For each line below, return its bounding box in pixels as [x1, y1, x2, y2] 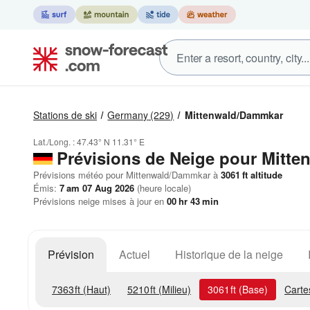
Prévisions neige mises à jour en [33, 194, 167, 208]
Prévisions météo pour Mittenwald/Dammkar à [33, 168, 218, 181]
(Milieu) [156, 282, 191, 296]
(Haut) [80, 282, 111, 296]
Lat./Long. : [33, 136, 77, 147]
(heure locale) [134, 181, 191, 194]
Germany [107, 108, 149, 122]
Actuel [119, 246, 150, 262]
